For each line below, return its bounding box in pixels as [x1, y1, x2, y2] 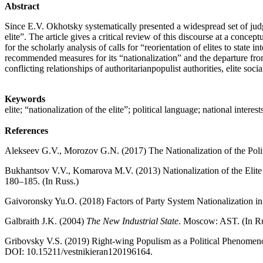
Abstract [5, 1, 39, 12]
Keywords [5, 94, 45, 104]
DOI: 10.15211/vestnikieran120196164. [5, 247, 153, 257]
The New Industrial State [86, 216, 178, 227]
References [5, 126, 48, 136]
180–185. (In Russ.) [5, 176, 79, 187]
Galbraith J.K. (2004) [5, 216, 86, 227]
